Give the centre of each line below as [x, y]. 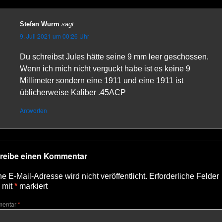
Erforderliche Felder [184, 176]
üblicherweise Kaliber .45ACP [73, 92]
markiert [32, 186]
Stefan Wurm [40, 24]
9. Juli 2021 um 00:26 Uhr [55, 36]
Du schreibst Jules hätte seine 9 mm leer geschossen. [114, 57]
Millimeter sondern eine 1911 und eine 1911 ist [102, 81]
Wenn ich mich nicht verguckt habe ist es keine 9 [105, 69]
